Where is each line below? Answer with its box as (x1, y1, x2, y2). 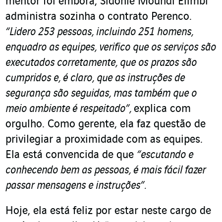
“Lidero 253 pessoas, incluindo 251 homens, (5, 26, 193, 39)
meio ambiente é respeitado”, (5, 103, 134, 115)
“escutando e (137, 149, 193, 162)
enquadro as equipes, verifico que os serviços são (5, 42, 216, 54)
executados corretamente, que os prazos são (5, 57, 197, 69)
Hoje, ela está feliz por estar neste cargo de (5, 205, 211, 218)
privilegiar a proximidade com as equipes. (5, 134, 203, 146)
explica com (134, 103, 191, 115)
